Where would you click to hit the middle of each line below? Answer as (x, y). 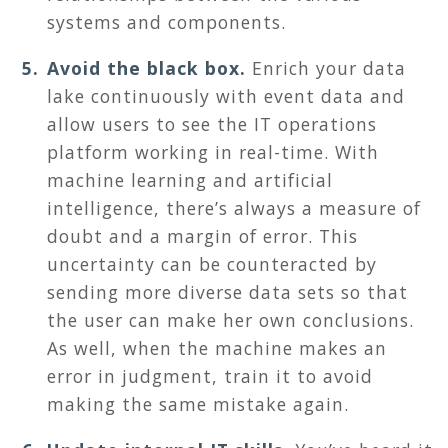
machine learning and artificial (190, 180)
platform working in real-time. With (213, 152)
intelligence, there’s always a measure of (234, 208)
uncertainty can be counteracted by (212, 264)
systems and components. (166, 22)
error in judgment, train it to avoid (210, 376)
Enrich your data (326, 68)
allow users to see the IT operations (212, 124)
